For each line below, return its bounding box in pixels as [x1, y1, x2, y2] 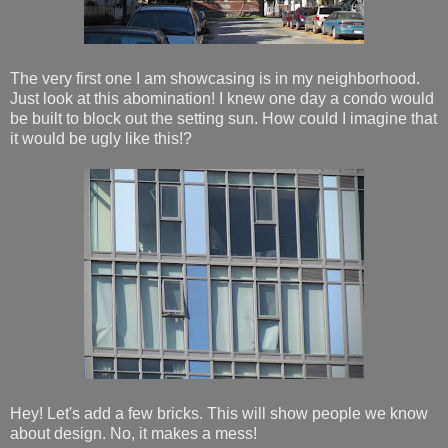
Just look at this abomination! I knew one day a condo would [10, 89, 434, 107]
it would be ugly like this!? [10, 129, 192, 147]
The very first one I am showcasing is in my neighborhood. [10, 69, 420, 87]
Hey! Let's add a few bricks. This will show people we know [10, 404, 428, 422]
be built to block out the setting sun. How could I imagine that [10, 109, 437, 127]
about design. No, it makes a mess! [10, 424, 257, 442]
